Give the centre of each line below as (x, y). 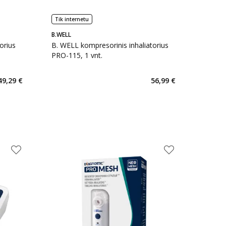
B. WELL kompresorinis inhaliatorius (110, 45)
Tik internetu (72, 19)
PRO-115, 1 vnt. (77, 55)
